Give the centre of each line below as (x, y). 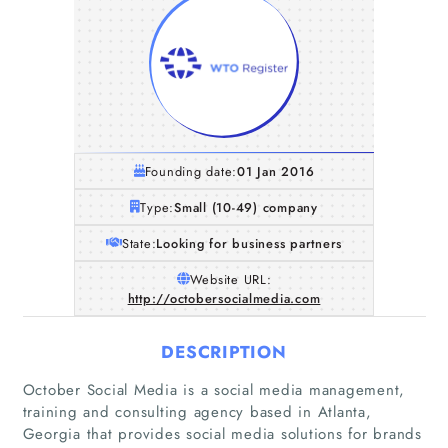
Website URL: (230, 279)
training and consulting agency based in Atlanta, (197, 411)
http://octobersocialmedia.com (224, 298)
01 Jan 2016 (276, 171)
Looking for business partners (249, 243)
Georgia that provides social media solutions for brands (222, 433)
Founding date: (191, 171)
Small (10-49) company (246, 207)
